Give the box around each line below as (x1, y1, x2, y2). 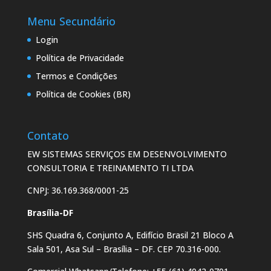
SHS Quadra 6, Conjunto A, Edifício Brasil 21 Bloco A (27, 229, 233, 241)
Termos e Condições (35, 70, 117, 82)
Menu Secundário (27, 14, 116, 29)
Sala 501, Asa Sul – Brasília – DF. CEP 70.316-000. (27, 243, 221, 255)
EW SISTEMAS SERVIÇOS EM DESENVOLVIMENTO (27, 148, 227, 160)
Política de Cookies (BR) (35, 88, 131, 100)
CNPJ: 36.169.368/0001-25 (27, 184, 129, 197)
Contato (27, 128, 69, 143)
